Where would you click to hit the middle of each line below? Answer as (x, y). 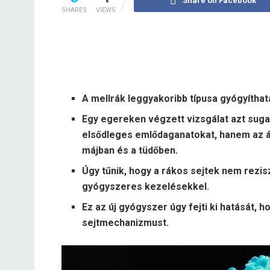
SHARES (74, 10)
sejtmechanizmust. (126, 222)
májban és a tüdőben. (130, 150)
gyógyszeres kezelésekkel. (146, 186)
